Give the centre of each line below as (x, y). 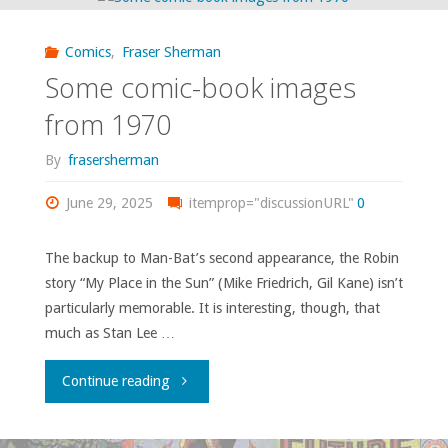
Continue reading (116, 381)
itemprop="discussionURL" (269, 203)
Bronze (192, 197)
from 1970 (107, 125)
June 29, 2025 (110, 203)
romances (201, 68)
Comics (88, 52)
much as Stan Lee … (109, 332)
